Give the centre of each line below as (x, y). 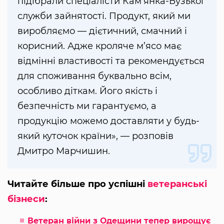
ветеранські (177, 184)
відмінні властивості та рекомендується (111, 61)
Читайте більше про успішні (77, 184)
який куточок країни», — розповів (95, 136)
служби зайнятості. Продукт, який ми (104, 16)
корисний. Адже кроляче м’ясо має (99, 46)
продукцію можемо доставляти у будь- (108, 121)
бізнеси (26, 199)
